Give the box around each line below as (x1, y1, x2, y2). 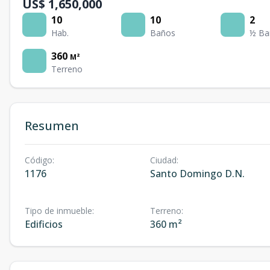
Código (25, 154, 52, 166)
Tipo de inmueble (25, 205, 92, 216)
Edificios (25, 218, 63, 231)
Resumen (25, 118, 79, 134)
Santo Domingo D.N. (149, 167, 245, 180)
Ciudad (149, 154, 177, 166)
